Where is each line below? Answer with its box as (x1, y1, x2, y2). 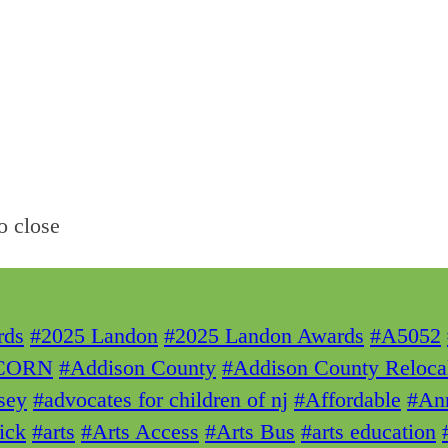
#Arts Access (81, 419, 199, 445)
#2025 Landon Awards (164, 323, 364, 349)
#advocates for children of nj (33, 387, 288, 413)
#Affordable (294, 387, 401, 413)
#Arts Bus (205, 419, 295, 445)
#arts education (301, 419, 436, 445)
